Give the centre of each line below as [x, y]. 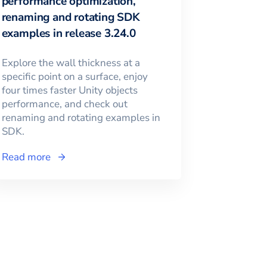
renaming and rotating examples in [81, 118]
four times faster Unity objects [69, 91]
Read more [26, 157]
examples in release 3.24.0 [69, 34]
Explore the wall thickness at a [71, 63]
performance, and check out [64, 104]
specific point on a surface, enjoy [74, 77]
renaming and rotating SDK [71, 18]
